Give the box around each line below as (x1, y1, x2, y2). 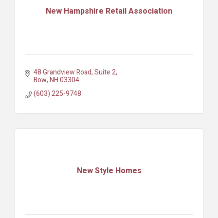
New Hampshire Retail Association (46, 5, 172, 18)
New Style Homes (76, 165, 142, 177)
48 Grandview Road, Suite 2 (33, 67, 116, 77)
